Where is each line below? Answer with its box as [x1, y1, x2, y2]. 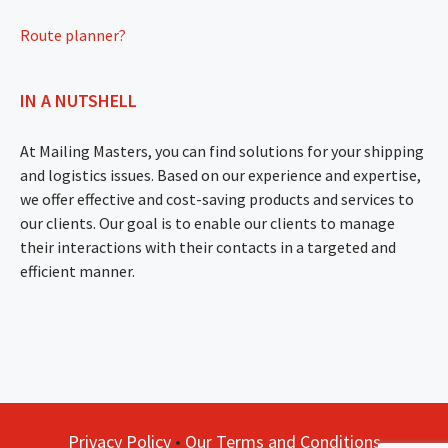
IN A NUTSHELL [20, 88, 137, 112]
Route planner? [20, 24, 126, 45]
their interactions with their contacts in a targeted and [20, 236, 396, 257]
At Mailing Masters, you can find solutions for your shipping [20, 140, 424, 161]
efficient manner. [20, 260, 135, 281]
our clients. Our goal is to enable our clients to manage [20, 212, 395, 233]
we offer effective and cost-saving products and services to [20, 188, 414, 209]
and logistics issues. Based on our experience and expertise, [20, 164, 421, 185]
